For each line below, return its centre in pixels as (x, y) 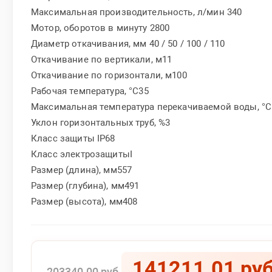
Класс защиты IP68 (73, 138)
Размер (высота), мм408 (84, 201)
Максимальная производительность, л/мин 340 (137, 12)
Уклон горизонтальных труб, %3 (101, 122)
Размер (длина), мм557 (82, 170)
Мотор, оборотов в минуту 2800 (100, 28)
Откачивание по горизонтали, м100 (109, 75)
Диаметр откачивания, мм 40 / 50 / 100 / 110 (128, 43)
